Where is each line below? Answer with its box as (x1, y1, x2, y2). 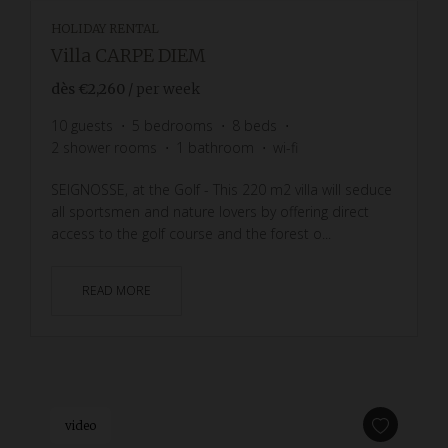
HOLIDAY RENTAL (51, 20, 159, 36)
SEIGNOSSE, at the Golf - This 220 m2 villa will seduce (51, 179, 392, 199)
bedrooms (144, 115, 213, 135)
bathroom (188, 137, 254, 157)
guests (71, 115, 113, 135)
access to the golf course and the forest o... (51, 223, 331, 243)
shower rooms (63, 137, 157, 157)
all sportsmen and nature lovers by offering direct (51, 201, 369, 221)
